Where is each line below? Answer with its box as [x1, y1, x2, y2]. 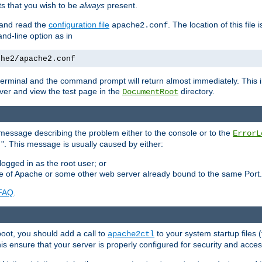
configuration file [49, 19, 109, 29]
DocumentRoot [122, 87, 178, 96]
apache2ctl [108, 229, 154, 239]
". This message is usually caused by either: [1, 139, 163, 149]
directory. [178, 86, 215, 96]
